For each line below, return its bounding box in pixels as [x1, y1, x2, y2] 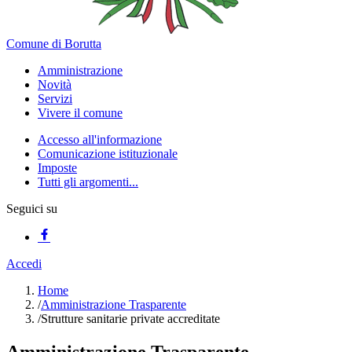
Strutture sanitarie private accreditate [41, 312, 220, 325]
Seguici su [6, 202, 57, 215]
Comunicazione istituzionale [38, 147, 178, 160]
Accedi [6, 257, 42, 270]
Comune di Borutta [6, 37, 101, 50]
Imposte [38, 161, 77, 174]
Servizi [38, 92, 72, 105]
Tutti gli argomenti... [38, 175, 138, 189]
